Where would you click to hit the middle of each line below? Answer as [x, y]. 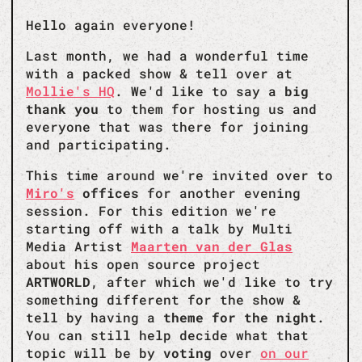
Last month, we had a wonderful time [167, 55]
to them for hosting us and [208, 108]
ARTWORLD [58, 281]
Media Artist [78, 246]
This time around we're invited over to [179, 175]
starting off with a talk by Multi [159, 228]
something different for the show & [163, 299]
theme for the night [240, 317]
